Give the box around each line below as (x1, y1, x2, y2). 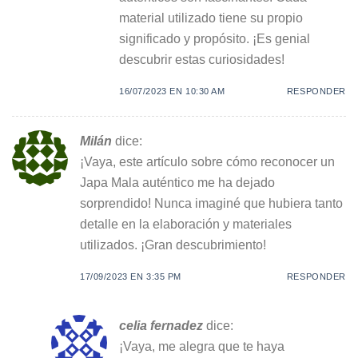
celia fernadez (118, 317, 203, 332)
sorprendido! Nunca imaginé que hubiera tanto (80, 195, 343, 210)
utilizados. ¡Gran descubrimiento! (80, 237, 266, 252)
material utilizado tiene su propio (118, 10, 303, 25)
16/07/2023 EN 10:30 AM (118, 86, 225, 96)
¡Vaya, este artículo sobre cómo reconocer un (80, 153, 335, 169)
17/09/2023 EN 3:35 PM (80, 271, 181, 281)
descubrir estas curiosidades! (118, 51, 284, 66)
